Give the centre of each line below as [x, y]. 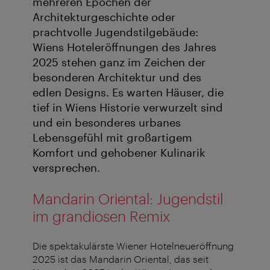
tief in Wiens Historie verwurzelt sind [128, 108]
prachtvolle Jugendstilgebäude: [115, 32]
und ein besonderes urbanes [107, 123]
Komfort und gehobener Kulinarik [119, 153]
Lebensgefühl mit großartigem [112, 138]
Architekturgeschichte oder [104, 17]
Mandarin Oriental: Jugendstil [128, 199]
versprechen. [66, 168]
